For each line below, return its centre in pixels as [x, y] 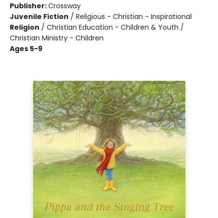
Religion [25, 27]
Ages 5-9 [26, 49]
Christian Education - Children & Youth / [115, 27]
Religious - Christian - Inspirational [134, 17]
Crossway [64, 6]
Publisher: [29, 6]
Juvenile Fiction [39, 17]
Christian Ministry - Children [57, 38]
